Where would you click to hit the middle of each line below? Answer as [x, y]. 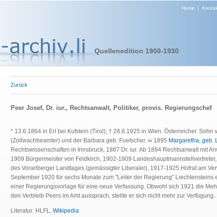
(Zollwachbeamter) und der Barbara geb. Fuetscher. [79, 140]
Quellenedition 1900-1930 [136, 51]
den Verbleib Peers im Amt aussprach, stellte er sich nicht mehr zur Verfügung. [113, 196]
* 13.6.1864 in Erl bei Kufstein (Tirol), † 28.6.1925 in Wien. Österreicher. [105, 131]
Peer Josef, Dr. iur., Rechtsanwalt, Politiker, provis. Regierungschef [111, 108]
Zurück [19, 85]
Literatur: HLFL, [32, 211]
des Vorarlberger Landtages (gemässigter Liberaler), [80, 168]
